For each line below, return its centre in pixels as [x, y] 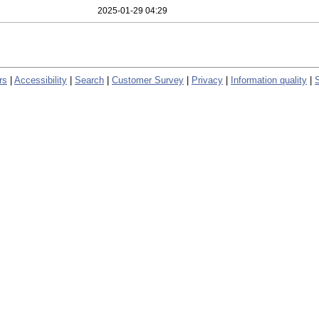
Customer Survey [148, 80]
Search [89, 80]
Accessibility [41, 80]
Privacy [207, 80]
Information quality [269, 80]
